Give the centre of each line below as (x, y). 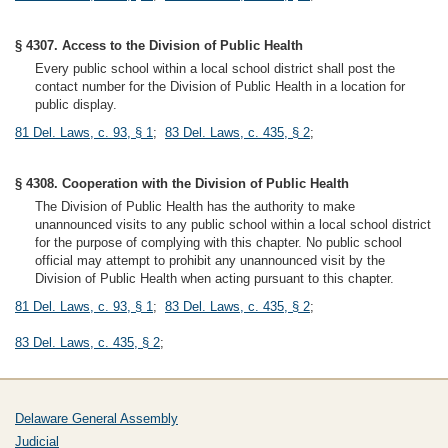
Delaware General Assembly (96, 418)
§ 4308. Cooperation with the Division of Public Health (182, 183)
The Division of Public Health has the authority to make (195, 206)
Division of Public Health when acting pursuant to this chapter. (214, 278)
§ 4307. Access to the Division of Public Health (159, 45)
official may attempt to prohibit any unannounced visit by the (210, 260)
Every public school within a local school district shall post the (215, 68)
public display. (76, 104)
